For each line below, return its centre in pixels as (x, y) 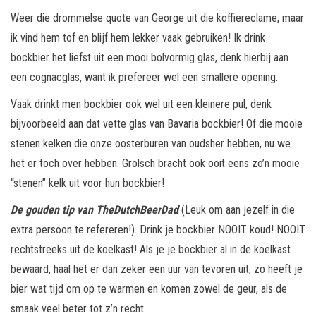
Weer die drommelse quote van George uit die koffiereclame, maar (157, 18)
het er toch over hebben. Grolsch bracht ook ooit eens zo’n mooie (155, 164)
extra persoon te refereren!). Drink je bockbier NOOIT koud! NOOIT (158, 230)
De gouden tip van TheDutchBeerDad (96, 210)
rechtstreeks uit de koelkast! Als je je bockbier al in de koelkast (151, 250)
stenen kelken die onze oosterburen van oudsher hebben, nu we (151, 144)
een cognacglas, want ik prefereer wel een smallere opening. (144, 78)
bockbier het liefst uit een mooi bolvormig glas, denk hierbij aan (150, 58)
